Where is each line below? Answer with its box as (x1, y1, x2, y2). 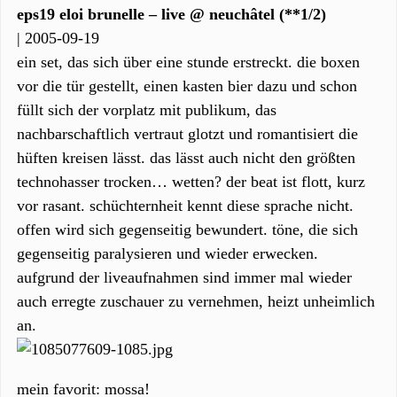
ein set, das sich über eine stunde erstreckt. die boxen (17, 53, 360, 71)
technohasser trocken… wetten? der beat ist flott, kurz (17, 173, 365, 191)
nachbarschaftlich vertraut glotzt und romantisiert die (17, 125, 358, 143)
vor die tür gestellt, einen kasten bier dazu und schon (17, 77, 357, 95)
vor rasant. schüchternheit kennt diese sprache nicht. (17, 197, 354, 214)
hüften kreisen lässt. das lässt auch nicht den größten (17, 149, 355, 167)
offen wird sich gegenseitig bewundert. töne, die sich (17, 221, 358, 238)
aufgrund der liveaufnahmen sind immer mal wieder (17, 269, 352, 286)
